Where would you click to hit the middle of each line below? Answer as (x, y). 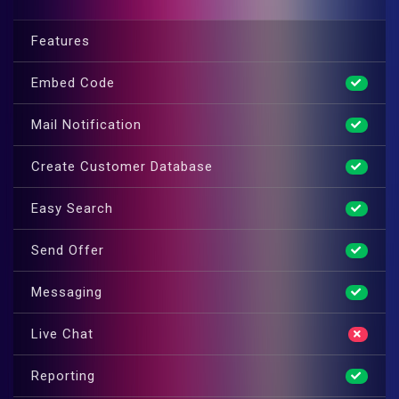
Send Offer (68, 251)
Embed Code (73, 83)
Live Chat (62, 334)
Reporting (63, 376)
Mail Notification (86, 125)
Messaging (67, 293)
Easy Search (72, 209)
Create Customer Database (122, 167)
